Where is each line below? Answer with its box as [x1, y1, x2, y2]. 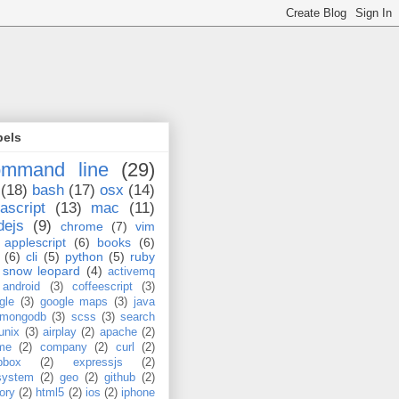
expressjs [72, 356, 123, 370]
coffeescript [71, 281, 133, 294]
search [120, 311, 156, 324]
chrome [61, 219, 103, 234]
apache [99, 326, 137, 339]
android [3, 281, 41, 294]
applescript [4, 235, 66, 250]
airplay [43, 326, 77, 339]
